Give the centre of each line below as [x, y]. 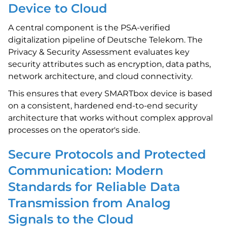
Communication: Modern [86, 171]
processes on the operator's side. [74, 130]
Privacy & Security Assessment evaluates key [99, 52]
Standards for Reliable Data [94, 187]
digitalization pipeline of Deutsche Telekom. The [105, 40]
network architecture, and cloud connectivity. [100, 76]
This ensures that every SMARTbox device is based [110, 93]
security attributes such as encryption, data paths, [109, 64]
